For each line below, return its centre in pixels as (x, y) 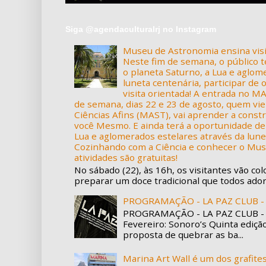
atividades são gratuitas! (126, 158)
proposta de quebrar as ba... (183, 234)
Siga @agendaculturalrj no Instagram (141, 29)
